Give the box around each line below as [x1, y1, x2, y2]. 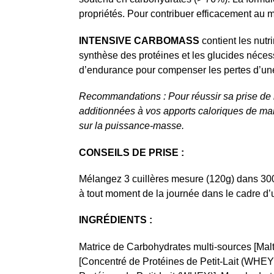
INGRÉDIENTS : [78, 215, 152, 226]
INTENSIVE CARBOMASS [78, 35, 199, 46]
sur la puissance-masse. [78, 120, 184, 131]
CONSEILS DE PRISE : [78, 147, 184, 158]
